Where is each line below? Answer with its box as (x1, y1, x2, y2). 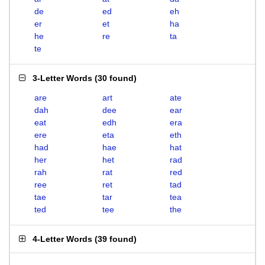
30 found (98, 73, 134, 83)
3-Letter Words (33, 73, 92, 83)
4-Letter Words (33, 234, 92, 244)
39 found (98, 234, 134, 244)
